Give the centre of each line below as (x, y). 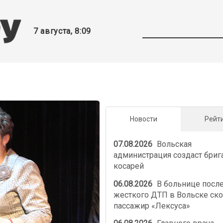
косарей (128, 166)
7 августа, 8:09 (62, 31)
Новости (143, 119)
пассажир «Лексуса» (152, 206)
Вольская (173, 144)
